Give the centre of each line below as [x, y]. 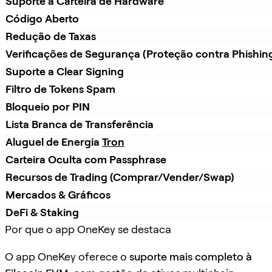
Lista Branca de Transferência [80, 124]
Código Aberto [42, 19]
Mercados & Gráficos [58, 195]
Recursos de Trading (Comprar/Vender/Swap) [120, 177]
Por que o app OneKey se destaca [88, 229]
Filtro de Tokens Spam [60, 89]
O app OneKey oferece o [67, 257]
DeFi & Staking [42, 212]
